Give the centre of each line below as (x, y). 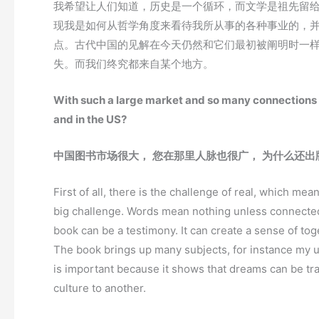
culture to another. (100, 288)
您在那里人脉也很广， (206, 156)
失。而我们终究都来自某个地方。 (134, 64)
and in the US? (90, 120)
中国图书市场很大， (101, 156)
